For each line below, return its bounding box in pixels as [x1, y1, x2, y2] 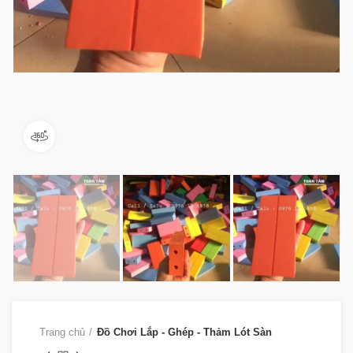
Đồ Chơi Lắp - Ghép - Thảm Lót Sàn [97, 326, 272, 339]
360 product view [55, 129, 138, 142]
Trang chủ [39, 326, 85, 339]
